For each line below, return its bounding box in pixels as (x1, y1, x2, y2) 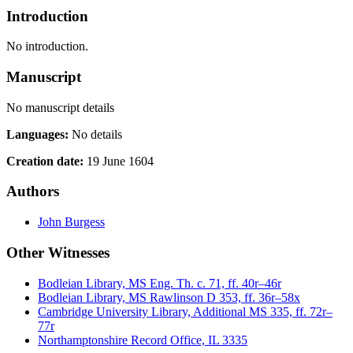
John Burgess (38, 215, 105, 229)
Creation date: (6, 154, 87, 168)
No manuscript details (6, 100, 114, 114)
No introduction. (6, 39, 88, 54)
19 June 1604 (87, 154, 154, 168)
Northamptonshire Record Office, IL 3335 (38, 333, 247, 347)
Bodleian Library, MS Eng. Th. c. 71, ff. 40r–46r (38, 276, 281, 290)
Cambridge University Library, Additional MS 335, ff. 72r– (38, 304, 333, 318)
